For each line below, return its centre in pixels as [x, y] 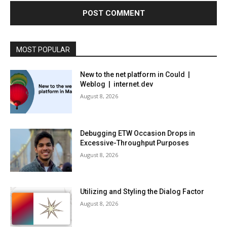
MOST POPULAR [43, 49]
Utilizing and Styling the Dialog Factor [142, 192]
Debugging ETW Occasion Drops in [138, 133]
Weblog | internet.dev [117, 84]
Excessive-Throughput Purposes [135, 143]
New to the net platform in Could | [136, 74]
